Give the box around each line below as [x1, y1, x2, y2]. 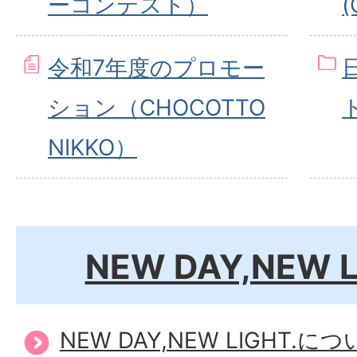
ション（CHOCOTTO [48, 94, 265, 121]
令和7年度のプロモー [48, 54, 265, 81]
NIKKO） [48, 134, 137, 161]
